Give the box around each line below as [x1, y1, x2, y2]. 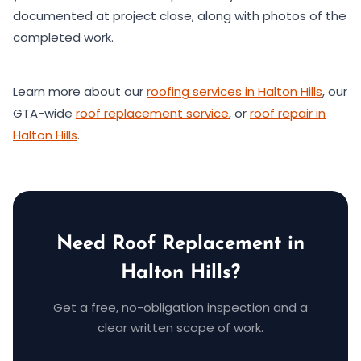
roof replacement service [76, 105, 229, 122]
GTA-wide [13, 105, 76, 122]
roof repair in [250, 105, 326, 122]
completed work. [13, 29, 114, 46]
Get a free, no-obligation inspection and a [53, 299, 308, 316]
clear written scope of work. [98, 319, 263, 336]
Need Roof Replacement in [56, 234, 305, 254]
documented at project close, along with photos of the [13, 7, 346, 24]
